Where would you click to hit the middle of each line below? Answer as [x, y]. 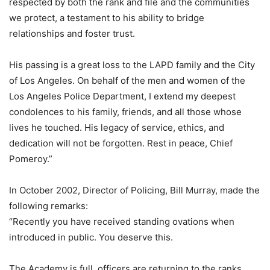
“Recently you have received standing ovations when [122, 221]
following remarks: [49, 206]
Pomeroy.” [31, 159]
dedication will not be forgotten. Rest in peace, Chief [121, 143]
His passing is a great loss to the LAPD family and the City [132, 65]
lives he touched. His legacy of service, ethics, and [117, 127]
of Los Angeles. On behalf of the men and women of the [127, 80]
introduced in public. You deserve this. [91, 237]
